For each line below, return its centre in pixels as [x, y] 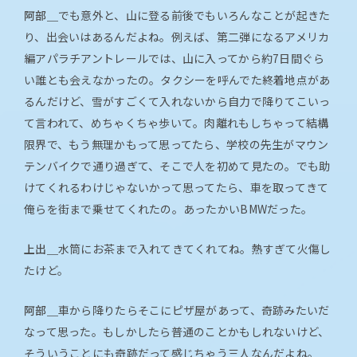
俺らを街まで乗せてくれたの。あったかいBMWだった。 [169, 209]
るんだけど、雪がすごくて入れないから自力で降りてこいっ [177, 102]
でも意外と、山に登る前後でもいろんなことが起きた [194, 16]
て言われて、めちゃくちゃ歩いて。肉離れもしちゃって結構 [177, 123]
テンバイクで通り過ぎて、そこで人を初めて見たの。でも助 [177, 166]
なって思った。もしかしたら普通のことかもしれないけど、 [177, 332]
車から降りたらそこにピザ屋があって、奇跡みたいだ [194, 310]
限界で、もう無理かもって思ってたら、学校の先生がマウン [177, 145]
